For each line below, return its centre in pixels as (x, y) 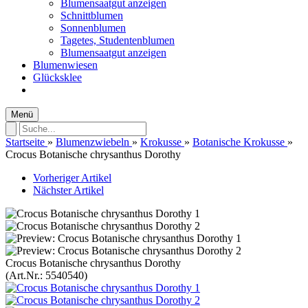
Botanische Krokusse (239, 142)
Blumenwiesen (65, 65)
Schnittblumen (92, 15)
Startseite (25, 142)
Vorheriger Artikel (72, 178)
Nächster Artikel (68, 190)
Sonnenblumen (93, 28)
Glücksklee (57, 77)
